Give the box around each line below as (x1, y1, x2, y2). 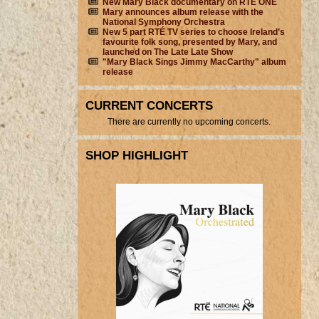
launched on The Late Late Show (102, 47, 233, 58)
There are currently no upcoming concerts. (108, 117, 271, 127)
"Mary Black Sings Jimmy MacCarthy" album (102, 57, 286, 68)
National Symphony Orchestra (102, 17, 225, 28)
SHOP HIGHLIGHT (85, 147, 189, 162)
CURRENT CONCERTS (85, 98, 214, 113)
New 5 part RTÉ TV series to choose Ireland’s (102, 27, 285, 38)
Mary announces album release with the (102, 7, 263, 18)
